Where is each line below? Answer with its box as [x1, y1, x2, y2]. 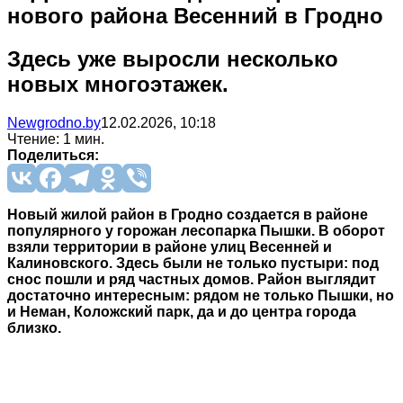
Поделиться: [7, 147, 99, 163]
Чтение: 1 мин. [7, 130, 104, 147]
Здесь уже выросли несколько [7, 46, 338, 71]
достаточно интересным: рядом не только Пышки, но [7, 287, 394, 303]
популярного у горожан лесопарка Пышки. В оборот [7, 222, 385, 238]
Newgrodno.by [7, 114, 101, 130]
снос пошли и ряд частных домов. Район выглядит [7, 271, 376, 287]
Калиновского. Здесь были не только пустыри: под [7, 255, 379, 271]
